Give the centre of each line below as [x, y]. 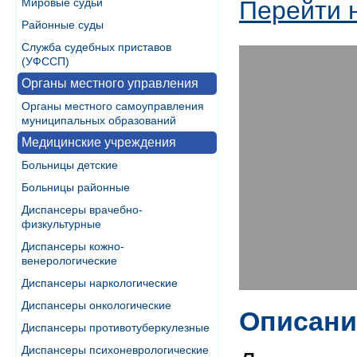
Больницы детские [70, 165]
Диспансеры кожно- [73, 246]
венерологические [69, 261]
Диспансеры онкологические [96, 305]
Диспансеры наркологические [100, 283]
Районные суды [63, 25]
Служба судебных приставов [96, 47]
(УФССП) [45, 61]
